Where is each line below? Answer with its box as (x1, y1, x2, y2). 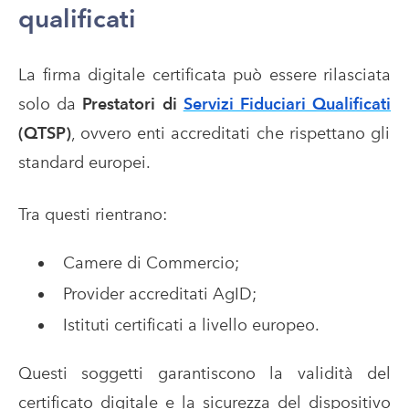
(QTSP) (18, 123, 71, 143)
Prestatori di (82, 94, 184, 114)
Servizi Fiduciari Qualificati (183, 94, 392, 114)
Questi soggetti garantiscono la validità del (18, 363, 391, 383)
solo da (18, 94, 83, 114)
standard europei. (18, 152, 151, 173)
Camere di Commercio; (62, 253, 239, 273)
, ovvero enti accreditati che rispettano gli (71, 123, 390, 143)
